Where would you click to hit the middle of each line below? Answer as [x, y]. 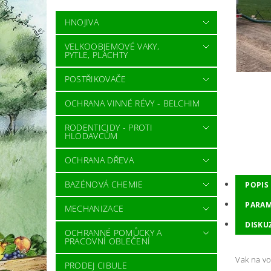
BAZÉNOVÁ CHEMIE [104, 184]
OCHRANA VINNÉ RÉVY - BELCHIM [132, 103]
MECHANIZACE [94, 208]
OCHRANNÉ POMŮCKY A [113, 232]
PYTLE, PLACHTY [96, 54]
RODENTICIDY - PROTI [108, 127]
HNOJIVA [82, 22]
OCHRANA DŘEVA [99, 160]
